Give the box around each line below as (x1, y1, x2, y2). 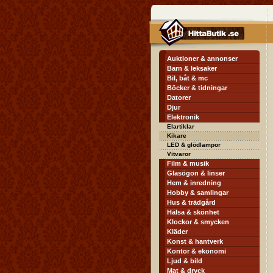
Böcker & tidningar (166, 84, 227, 91)
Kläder (166, 228, 188, 235)
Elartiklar (166, 123, 194, 130)
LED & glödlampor (166, 141, 221, 148)
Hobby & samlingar (166, 189, 229, 196)
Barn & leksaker (166, 65, 217, 72)
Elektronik (166, 113, 199, 121)
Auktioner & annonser (166, 55, 238, 62)
